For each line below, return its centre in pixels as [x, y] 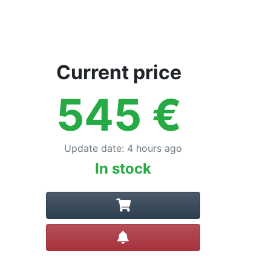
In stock [123, 168]
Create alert [156, 235]
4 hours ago [155, 148]
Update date [93, 148]
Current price [119, 72]
